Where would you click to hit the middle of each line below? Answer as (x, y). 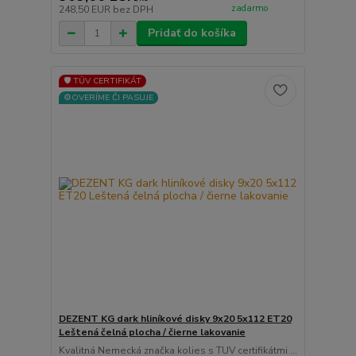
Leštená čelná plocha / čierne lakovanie (152, 332)
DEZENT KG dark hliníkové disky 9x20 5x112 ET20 (175, 318)
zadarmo (250, 8)
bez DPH (133, 10)
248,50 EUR (85, 10)
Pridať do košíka (192, 33)
